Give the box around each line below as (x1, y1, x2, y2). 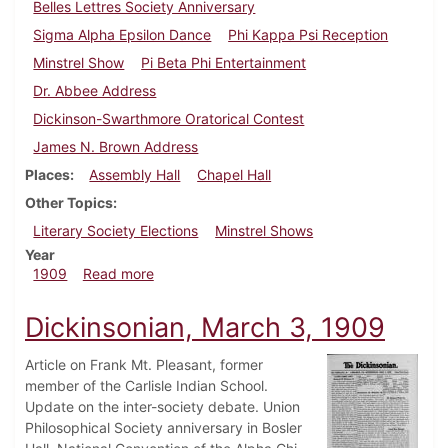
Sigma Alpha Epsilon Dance (33, 26, 212, 44)
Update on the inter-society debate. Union (25, 398, 300, 416)
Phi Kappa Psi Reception (228, 26, 389, 44)
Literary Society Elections (33, 222, 199, 240)
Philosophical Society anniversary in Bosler (25, 419, 302, 437)
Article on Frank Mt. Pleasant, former (25, 356, 263, 374)
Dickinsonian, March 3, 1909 (25, 311, 385, 345)
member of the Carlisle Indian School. (25, 377, 268, 395)
